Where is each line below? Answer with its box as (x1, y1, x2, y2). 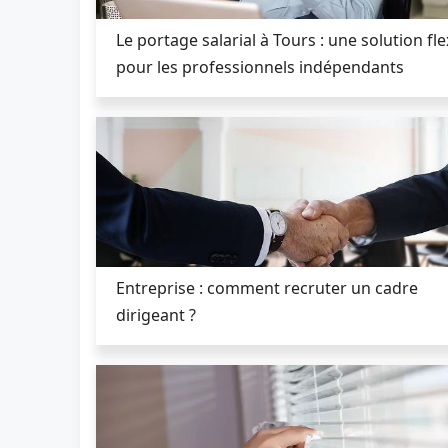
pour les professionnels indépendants (116, 55, 404, 78)
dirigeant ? (116, 303, 196, 326)
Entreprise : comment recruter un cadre (116, 276, 418, 299)
